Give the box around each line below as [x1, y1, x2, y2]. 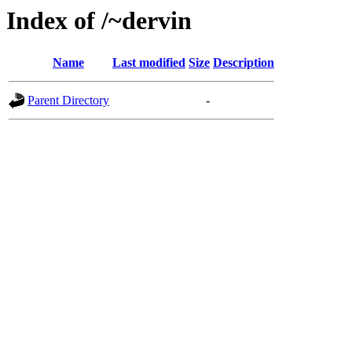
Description [213, 56, 274, 70]
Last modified [112, 56, 185, 70]
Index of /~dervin [6, 6, 192, 35]
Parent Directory [27, 93, 109, 108]
